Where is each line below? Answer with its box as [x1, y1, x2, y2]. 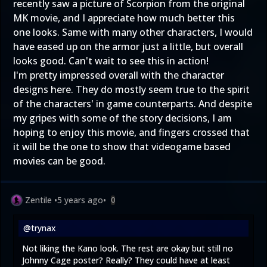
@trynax [23, 222, 56, 234]
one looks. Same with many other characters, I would [13, 25, 253, 39]
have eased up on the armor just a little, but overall [13, 39, 243, 53]
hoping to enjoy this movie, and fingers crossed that [13, 125, 250, 139]
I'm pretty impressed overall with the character [13, 68, 224, 82]
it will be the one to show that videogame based [13, 139, 231, 153]
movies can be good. [13, 154, 105, 167]
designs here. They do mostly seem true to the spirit [13, 82, 250, 96]
